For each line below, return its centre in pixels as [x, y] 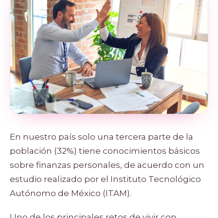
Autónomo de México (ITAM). [72, 193]
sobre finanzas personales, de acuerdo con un [107, 165]
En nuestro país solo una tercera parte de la [101, 136]
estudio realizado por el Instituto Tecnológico [105, 179]
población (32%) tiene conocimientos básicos [105, 151]
